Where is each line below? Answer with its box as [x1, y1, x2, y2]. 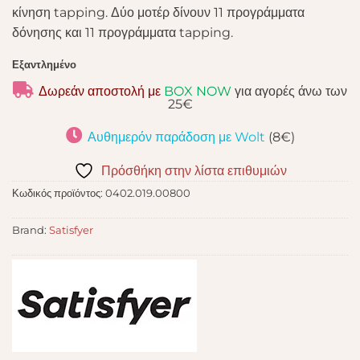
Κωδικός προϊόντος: [12, 186, 105, 199]
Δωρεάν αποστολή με [39, 84, 164, 100]
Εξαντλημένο [12, 59, 76, 72]
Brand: [12, 223, 49, 236]
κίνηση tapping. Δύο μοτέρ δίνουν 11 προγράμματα [12, 4, 305, 20]
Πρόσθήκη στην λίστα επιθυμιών [100, 162, 287, 178]
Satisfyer [49, 223, 93, 236]
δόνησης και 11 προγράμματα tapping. [12, 24, 233, 40]
